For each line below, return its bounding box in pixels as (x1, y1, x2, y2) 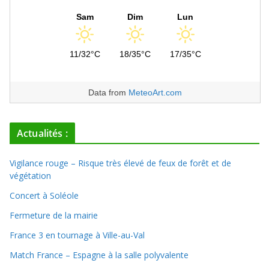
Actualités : (17, 127, 68, 140)
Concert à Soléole (10, 190, 79, 201)
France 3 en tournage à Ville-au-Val (10, 229, 145, 241)
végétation (10, 170, 51, 181)
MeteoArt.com (128, 88, 182, 97)
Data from (88, 88, 128, 97)
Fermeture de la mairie (10, 210, 98, 221)
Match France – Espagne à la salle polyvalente (10, 249, 189, 261)
